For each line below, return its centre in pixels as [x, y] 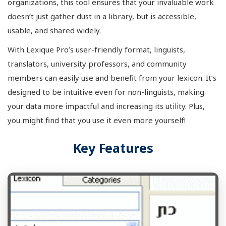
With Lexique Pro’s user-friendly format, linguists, [96, 49]
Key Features [113, 148]
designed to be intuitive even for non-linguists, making [106, 92]
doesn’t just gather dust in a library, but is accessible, [102, 16]
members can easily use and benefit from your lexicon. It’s [112, 78]
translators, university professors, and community [97, 64]
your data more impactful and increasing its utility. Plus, [106, 106]
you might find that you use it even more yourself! [97, 120]
